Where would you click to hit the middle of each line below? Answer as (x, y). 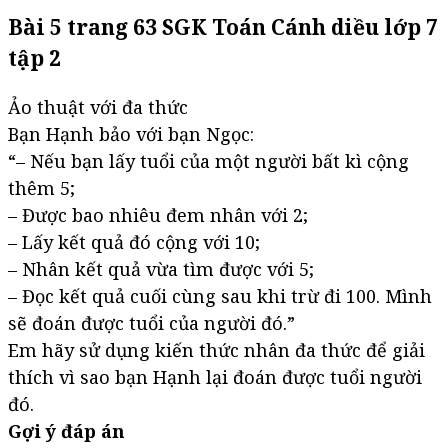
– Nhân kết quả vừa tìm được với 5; (161, 269)
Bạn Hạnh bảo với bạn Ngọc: (131, 134)
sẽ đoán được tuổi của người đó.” (151, 323)
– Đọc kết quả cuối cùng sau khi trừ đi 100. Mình (220, 296)
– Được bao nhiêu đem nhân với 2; (158, 215)
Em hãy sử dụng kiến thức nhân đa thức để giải (216, 350)
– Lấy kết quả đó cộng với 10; (134, 242)
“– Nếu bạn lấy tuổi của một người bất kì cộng (208, 161)
